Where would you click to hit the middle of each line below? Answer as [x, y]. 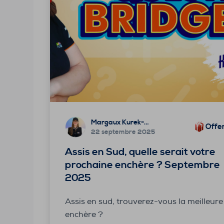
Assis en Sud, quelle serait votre [140, 152]
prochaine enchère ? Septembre [143, 165]
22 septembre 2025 [123, 132]
